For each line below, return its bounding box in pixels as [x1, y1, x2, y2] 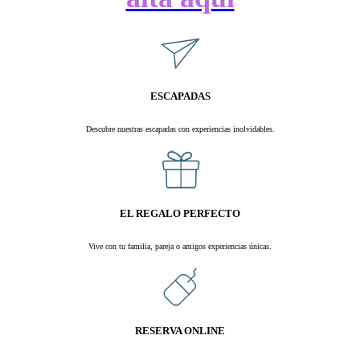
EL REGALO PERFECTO [120, 207, 240, 220]
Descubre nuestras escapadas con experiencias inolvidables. [85, 124, 275, 133]
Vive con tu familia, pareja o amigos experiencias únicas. [88, 242, 272, 252]
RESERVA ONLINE [135, 325, 225, 337]
